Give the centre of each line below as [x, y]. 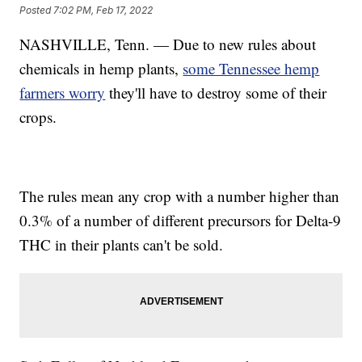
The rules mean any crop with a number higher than [180, 196]
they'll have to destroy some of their [216, 92]
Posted [37, 11]
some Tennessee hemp [251, 68]
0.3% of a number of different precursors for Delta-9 [181, 220]
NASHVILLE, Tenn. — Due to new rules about [168, 44]
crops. [38, 116]
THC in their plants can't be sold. [122, 244]
